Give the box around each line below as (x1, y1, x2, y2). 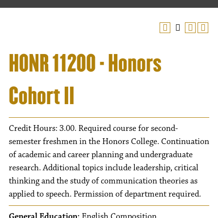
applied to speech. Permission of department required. (9, 189, 201, 200)
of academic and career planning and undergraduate (9, 149, 193, 160)
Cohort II (9, 81, 74, 110)
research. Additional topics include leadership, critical (9, 163, 199, 173)
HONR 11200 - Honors (9, 49, 162, 78)
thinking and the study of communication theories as (9, 176, 198, 186)
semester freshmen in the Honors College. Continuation (9, 136, 209, 147)
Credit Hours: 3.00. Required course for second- (9, 123, 178, 134)
